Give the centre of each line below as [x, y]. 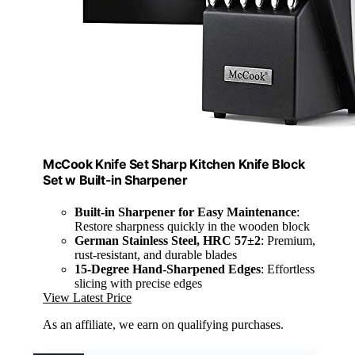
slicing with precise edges [138, 283]
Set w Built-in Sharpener [115, 180]
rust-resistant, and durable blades [156, 254]
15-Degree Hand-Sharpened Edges [168, 269]
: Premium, [288, 240]
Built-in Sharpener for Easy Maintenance [185, 212]
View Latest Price [87, 297]
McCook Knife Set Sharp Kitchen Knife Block [174, 164]
